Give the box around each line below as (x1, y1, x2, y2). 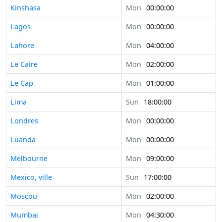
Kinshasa (10, 3, 41, 13)
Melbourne (10, 154, 48, 164)
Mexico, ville (10, 172, 52, 182)
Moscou (10, 191, 37, 201)
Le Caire (10, 59, 38, 69)
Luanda (10, 135, 36, 145)
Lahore (10, 41, 34, 51)
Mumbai (10, 210, 38, 220)
